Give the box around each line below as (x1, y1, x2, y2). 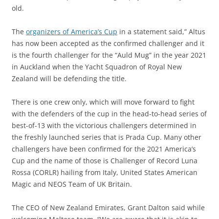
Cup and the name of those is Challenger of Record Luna (12, 156, 197, 166)
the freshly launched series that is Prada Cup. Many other (12, 132, 201, 142)
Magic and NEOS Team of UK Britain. (12, 179, 132, 189)
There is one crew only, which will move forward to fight (12, 97, 195, 107)
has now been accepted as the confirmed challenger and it (12, 39, 204, 48)
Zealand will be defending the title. (12, 74, 127, 84)
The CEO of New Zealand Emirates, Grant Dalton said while (12, 203, 205, 213)
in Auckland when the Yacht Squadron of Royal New (12, 62, 182, 72)
